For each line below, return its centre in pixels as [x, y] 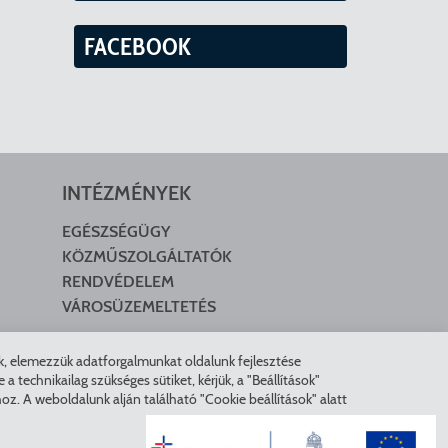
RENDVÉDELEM [117, 281]
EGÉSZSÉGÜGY [115, 231]
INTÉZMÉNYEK [126, 193]
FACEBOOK [137, 46]
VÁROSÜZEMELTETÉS [138, 306]
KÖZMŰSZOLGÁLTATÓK [146, 256]
